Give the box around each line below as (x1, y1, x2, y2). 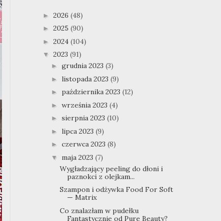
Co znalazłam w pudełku (59, 206, 139, 215)
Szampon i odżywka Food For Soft (59, 185, 173, 194)
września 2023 (61, 100, 110, 110)
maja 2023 (61, 152, 95, 162)
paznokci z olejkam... (67, 172, 135, 181)
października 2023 (61, 87, 122, 97)
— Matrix (67, 193, 97, 202)
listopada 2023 (61, 74, 110, 83)
